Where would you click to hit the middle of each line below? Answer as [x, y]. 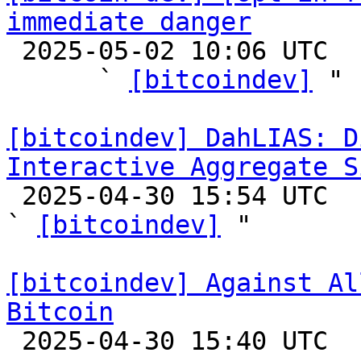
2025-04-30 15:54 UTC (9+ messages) [14, 196]
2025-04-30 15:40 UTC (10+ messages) [14, 341]
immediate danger [129, 22]
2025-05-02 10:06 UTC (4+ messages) [14, 51]
